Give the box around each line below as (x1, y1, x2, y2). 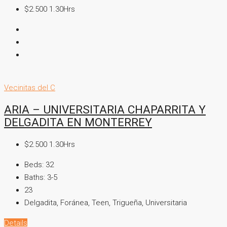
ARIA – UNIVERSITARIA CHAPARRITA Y (4, 103, 206, 117)
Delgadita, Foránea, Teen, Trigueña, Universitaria (24, 198, 187, 208)
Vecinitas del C (4, 83, 55, 92)
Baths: (24, 173, 45, 182)
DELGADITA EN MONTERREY (4, 116, 152, 129)
